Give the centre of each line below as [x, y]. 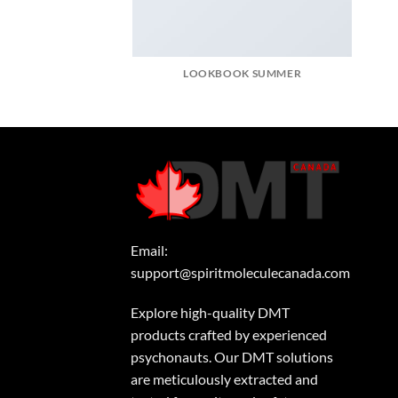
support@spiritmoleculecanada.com [240, 272]
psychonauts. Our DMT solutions [232, 357]
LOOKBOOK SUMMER [243, 74]
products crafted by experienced [229, 335]
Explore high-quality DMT [210, 313]
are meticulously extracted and [224, 379]
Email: [149, 250]
